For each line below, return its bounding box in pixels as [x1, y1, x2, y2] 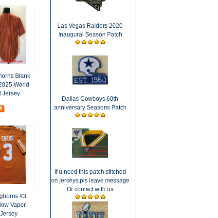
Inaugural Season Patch [58, 31, 122, 38]
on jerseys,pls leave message [51, 177, 129, 184]
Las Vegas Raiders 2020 [57, 22, 123, 29]
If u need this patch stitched [54, 168, 126, 175]
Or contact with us [67, 186, 113, 193]
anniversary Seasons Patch [54, 104, 127, 111]
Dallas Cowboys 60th [62, 95, 118, 102]
